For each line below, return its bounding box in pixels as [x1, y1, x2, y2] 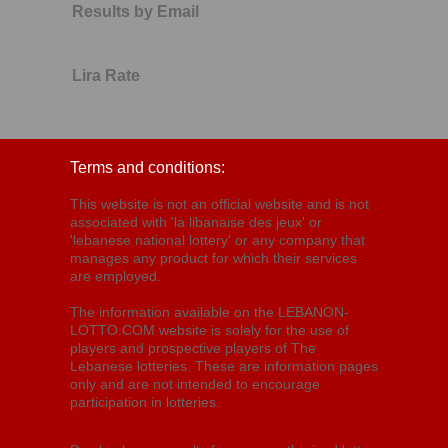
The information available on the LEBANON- [70, 304, 349, 320]
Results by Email [72, 3, 199, 20]
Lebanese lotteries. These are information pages [70, 358, 378, 374]
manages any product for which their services [70, 250, 357, 266]
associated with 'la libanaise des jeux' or [70, 214, 322, 230]
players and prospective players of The [70, 340, 316, 356]
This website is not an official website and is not [70, 196, 369, 212]
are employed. [70, 268, 161, 284]
